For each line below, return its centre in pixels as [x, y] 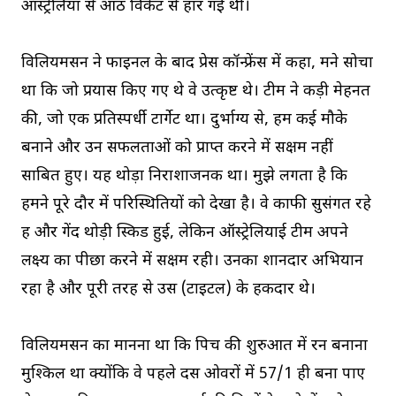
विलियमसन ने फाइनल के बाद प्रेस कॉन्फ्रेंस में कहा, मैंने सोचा [197, 63]
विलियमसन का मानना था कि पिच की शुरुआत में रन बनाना [194, 346]
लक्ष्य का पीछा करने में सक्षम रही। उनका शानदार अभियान [192, 261]
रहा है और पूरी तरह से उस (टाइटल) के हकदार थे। [168, 289]
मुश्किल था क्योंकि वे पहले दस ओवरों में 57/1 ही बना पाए [193, 374]
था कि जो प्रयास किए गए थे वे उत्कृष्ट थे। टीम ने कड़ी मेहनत [196, 91]
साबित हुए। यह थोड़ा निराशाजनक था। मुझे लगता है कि [184, 176]
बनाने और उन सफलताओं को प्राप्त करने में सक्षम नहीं [177, 148]
